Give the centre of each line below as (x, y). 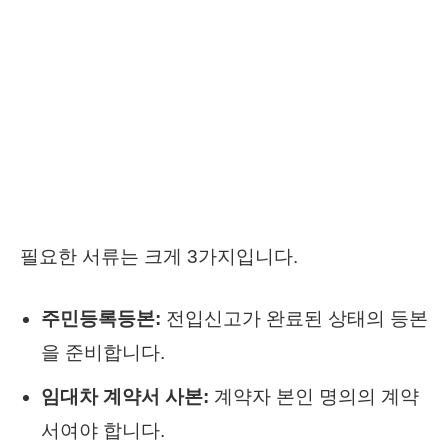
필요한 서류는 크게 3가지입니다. (159, 256)
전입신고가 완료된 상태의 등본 (294, 318)
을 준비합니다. (103, 352)
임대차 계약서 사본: (125, 396)
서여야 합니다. (103, 430)
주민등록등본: (101, 318)
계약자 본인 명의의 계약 (314, 396)
